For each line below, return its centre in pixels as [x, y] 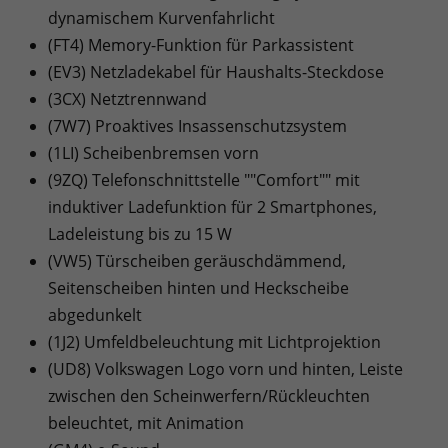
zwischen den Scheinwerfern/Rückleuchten [209, 396]
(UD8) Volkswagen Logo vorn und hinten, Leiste [225, 369]
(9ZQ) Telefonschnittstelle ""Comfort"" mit [204, 180]
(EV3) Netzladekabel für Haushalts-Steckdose [216, 72]
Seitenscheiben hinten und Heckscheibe [198, 288]
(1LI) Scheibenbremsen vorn [153, 153]
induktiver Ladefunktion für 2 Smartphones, [212, 207]
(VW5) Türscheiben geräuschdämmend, [197, 261]
